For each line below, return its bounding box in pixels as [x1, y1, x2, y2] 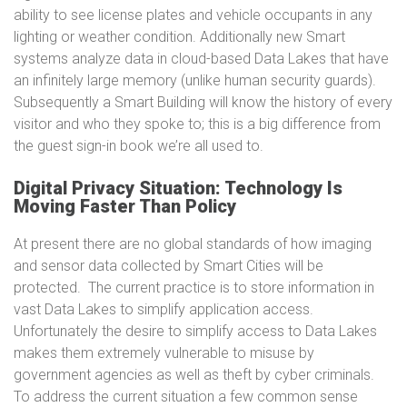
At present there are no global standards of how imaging [14, 235, 372, 253]
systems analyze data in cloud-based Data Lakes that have [14, 50, 389, 67]
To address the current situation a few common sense [14, 388, 358, 405]
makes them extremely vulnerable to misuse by [14, 344, 314, 362]
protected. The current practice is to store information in [14, 279, 374, 296]
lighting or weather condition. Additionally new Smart [14, 28, 345, 45]
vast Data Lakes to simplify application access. [14, 301, 317, 318]
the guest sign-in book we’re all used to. [14, 137, 263, 154]
